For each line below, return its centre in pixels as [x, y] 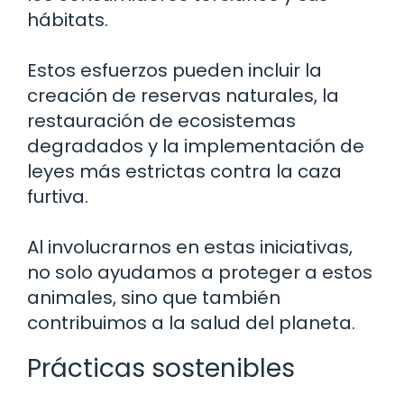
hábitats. [68, 20]
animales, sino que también [154, 298]
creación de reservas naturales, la [183, 96]
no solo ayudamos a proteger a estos [200, 272]
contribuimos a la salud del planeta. [191, 323]
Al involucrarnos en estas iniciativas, [190, 247]
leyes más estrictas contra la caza [184, 171]
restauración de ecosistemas [161, 121]
